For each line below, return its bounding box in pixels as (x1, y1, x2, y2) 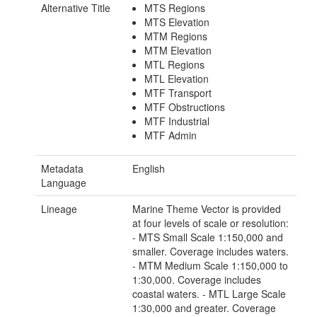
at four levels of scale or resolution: (132, 216, 289, 231)
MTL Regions (144, 57, 204, 72)
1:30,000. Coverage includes (132, 272, 262, 287)
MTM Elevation (144, 43, 212, 58)
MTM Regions (144, 29, 207, 44)
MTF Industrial (144, 114, 209, 129)
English (132, 161, 166, 176)
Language (41, 175, 86, 190)
